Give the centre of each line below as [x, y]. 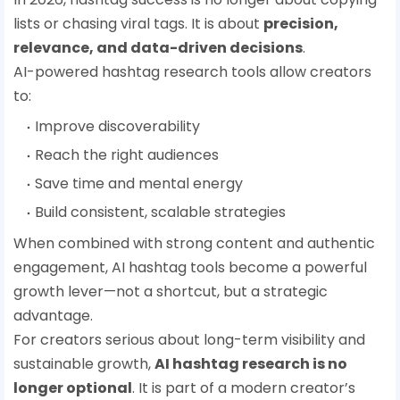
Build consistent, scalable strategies [160, 212]
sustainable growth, [84, 364]
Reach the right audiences [127, 155]
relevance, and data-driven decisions [158, 48]
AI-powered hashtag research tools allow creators [192, 72]
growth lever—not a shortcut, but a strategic [171, 292]
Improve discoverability [117, 127]
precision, [301, 24]
